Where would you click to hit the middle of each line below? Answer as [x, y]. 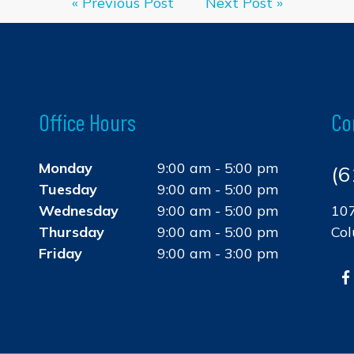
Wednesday [79, 210]
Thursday [72, 232]
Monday [66, 168]
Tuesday [68, 189]
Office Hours [87, 121]
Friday [60, 253]
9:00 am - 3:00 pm [218, 253]
